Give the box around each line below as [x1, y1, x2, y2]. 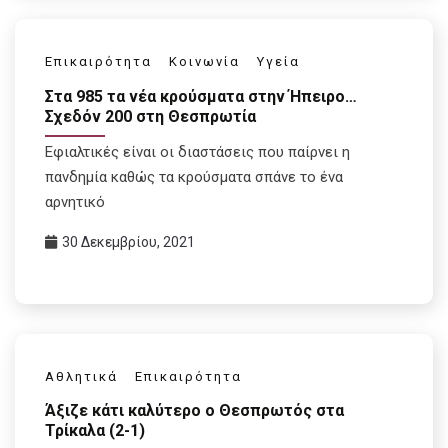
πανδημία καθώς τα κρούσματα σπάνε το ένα [45, 167, 343, 186]
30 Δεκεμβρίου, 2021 [62, 233, 195, 250]
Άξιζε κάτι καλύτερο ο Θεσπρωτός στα [45, 401, 344, 421]
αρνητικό [45, 192, 105, 211]
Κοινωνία [169, 54, 240, 69]
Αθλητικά [45, 368, 118, 384]
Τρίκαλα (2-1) [45, 421, 145, 441]
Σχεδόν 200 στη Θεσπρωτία [45, 106, 256, 126]
